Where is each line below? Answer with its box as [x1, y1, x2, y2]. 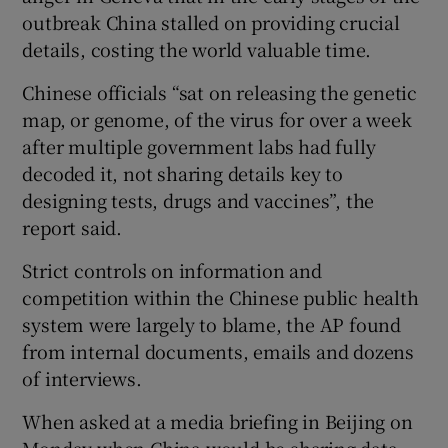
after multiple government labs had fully [22, 133, 376, 160]
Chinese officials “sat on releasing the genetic [22, 79, 418, 106]
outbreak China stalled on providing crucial [22, 9, 400, 36]
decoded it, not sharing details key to [22, 160, 343, 187]
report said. [22, 214, 123, 241]
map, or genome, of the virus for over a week [22, 106, 412, 133]
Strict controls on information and [22, 257, 322, 284]
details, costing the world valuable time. [22, 36, 372, 63]
